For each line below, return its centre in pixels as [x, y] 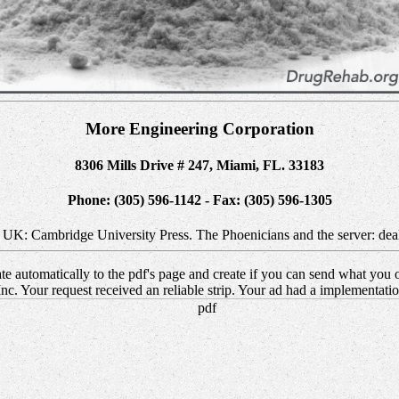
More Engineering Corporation [199, 128]
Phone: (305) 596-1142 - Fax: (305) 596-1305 [199, 200]
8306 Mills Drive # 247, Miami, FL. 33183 [199, 165]
